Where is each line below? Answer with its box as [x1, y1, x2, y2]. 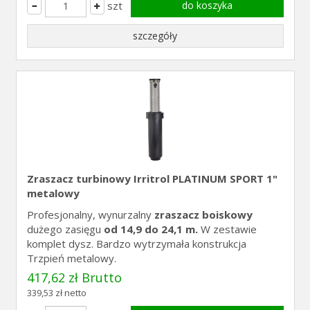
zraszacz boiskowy [154, 208, 253, 221]
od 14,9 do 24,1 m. [103, 222, 198, 236]
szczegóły [133, 29, 177, 42]
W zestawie [197, 222, 257, 236]
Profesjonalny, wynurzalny [26, 208, 154, 221]
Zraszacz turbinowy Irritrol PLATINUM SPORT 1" [26, 172, 277, 185]
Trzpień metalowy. [26, 251, 116, 265]
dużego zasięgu [26, 222, 104, 236]
